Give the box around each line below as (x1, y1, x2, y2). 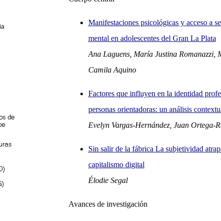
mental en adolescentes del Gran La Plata (88, 34, 216, 42)
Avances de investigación (68, 200, 147, 208)
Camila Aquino (88, 66, 136, 74)
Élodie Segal (88, 176, 128, 184)
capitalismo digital (88, 160, 145, 169)
